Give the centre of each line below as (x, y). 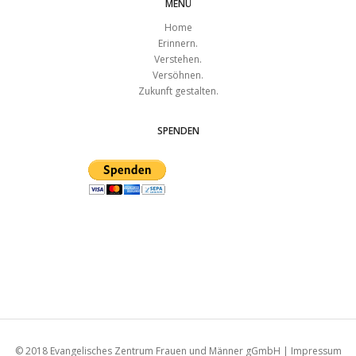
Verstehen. (178, 59)
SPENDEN (178, 130)
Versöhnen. (178, 75)
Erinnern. (178, 43)
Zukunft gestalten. (178, 91)
